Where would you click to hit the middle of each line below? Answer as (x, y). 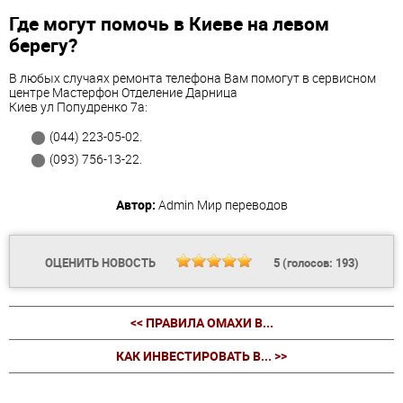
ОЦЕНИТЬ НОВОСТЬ (101, 263)
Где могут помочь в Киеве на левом (169, 23)
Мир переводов (242, 205)
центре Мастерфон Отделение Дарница (123, 93)
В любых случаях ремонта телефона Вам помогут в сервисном (193, 78)
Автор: (135, 205)
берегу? (43, 45)
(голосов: (307, 263)
